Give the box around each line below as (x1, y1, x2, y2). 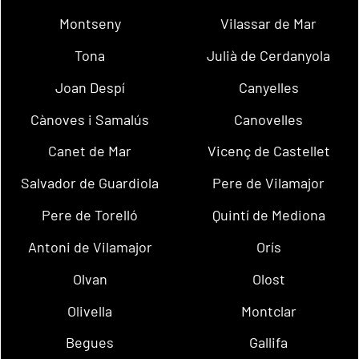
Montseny (58, 14, 121, 33)
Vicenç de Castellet (207, 142, 330, 160)
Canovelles (234, 110, 304, 128)
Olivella (67, 301, 113, 320)
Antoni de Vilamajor (27, 237, 152, 256)
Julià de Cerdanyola (207, 46, 331, 65)
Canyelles (238, 78, 299, 96)
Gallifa (249, 333, 288, 352)
